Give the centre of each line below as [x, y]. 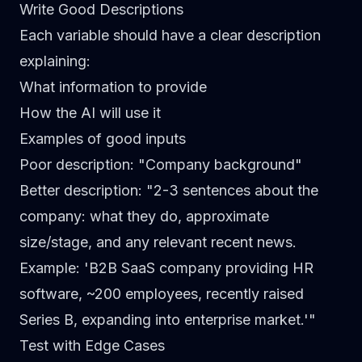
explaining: [55, 61]
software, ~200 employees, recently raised [162, 294]
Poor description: [77, 164]
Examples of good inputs [103, 139]
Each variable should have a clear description [170, 35]
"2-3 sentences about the [230, 190]
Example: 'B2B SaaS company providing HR [166, 268]
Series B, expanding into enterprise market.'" [168, 320]
